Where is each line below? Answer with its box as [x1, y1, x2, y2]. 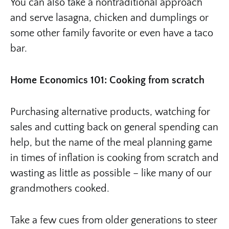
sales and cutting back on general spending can [10, 121, 218, 133]
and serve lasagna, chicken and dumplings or [10, 12, 209, 24]
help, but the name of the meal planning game [10, 136, 212, 148]
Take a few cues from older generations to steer [10, 214, 217, 226]
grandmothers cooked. [10, 182, 109, 194]
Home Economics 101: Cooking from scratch [10, 74, 204, 86]
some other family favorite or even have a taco [10, 27, 213, 39]
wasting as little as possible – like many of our [10, 167, 212, 179]
